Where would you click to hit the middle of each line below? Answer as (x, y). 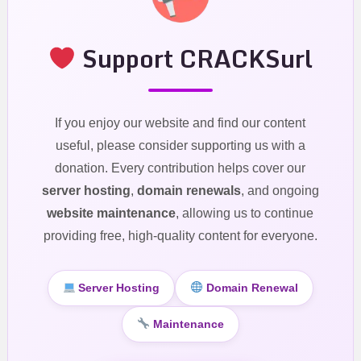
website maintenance (112, 213)
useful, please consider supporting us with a (180, 145)
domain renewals (189, 190)
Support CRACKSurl (195, 58)
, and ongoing (280, 190)
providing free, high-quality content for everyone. (180, 235)
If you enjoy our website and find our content (180, 122)
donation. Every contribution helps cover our (180, 168)
